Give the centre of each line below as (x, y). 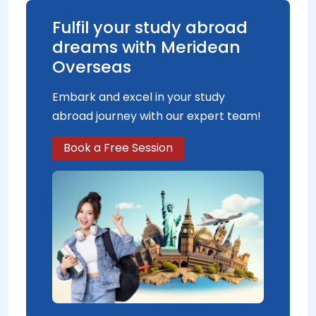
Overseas (92, 67)
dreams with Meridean (146, 47)
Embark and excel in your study (139, 97)
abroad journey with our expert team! (157, 116)
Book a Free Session (118, 148)
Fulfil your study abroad (150, 27)
